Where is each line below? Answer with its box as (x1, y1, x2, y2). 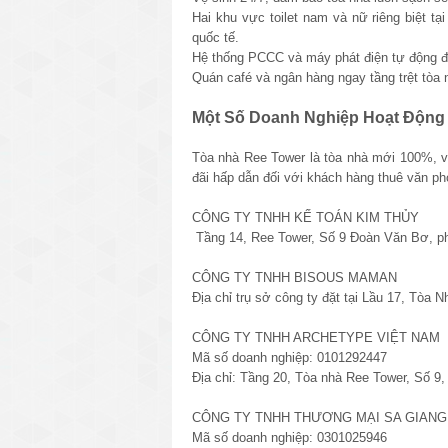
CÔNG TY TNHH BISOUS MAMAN (192, 269, 397, 285)
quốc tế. (192, 29, 239, 45)
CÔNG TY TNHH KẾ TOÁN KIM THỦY (192, 209, 419, 225)
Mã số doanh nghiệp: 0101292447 (192, 349, 387, 365)
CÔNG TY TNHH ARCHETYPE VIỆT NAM (192, 329, 440, 345)
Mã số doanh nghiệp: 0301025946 (192, 429, 387, 445)
